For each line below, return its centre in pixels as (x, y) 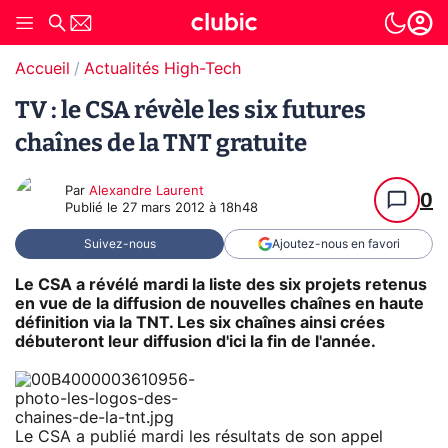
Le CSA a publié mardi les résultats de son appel (199, 436)
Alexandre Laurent (146, 191)
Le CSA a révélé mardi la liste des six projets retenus (221, 284)
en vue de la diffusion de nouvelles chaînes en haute (219, 303)
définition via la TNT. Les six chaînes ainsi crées (200, 322)
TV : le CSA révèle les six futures (190, 110)
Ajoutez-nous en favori (335, 244)
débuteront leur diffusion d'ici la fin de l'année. (195, 341)
